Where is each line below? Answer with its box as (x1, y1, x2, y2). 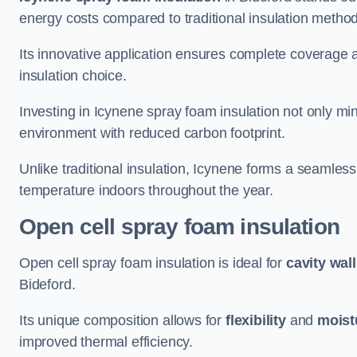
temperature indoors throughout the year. (19, 182, 273, 198)
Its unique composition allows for (19, 312, 226, 328)
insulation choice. (19, 68, 127, 84)
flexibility (225, 312, 286, 328)
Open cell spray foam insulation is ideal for (19, 255, 286, 271)
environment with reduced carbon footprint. (19, 125, 285, 141)
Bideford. (19, 277, 76, 292)
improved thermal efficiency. (19, 334, 193, 350)
